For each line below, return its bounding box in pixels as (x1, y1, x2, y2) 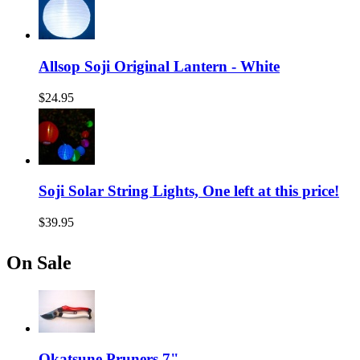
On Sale (6, 252, 72, 273)
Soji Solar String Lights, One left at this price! (39, 182, 339, 200)
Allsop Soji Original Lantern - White (39, 57, 280, 75)
